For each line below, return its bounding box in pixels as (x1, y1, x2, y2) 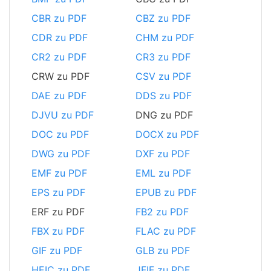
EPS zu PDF (31, 186, 85, 199)
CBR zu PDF (31, 12, 87, 25)
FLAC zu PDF (135, 225, 196, 238)
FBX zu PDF (31, 225, 85, 238)
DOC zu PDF (31, 128, 89, 141)
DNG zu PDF (135, 109, 193, 122)
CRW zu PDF (31, 70, 90, 83)
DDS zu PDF (135, 90, 192, 102)
